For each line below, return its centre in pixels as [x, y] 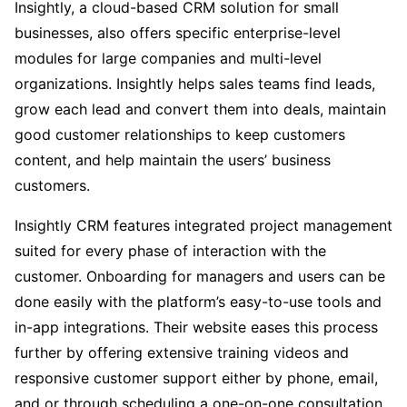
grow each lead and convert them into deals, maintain [200, 109]
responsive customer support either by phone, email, [196, 378]
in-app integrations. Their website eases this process [196, 328]
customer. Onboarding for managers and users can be [200, 277]
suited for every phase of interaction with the [170, 251]
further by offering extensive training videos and [182, 353]
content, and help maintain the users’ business [173, 160]
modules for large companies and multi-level [168, 59]
